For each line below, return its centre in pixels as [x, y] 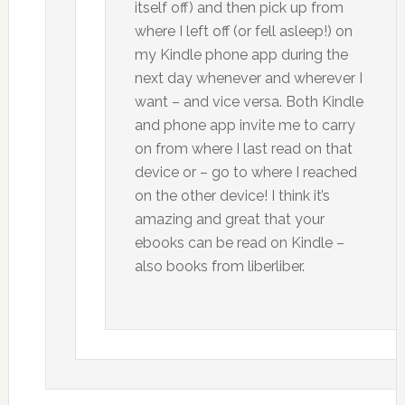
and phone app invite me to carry [245, 125]
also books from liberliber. [219, 266]
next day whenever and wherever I [248, 78]
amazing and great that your [229, 219]
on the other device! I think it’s [232, 195]
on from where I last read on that [243, 148]
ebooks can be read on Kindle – [239, 242]
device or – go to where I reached [245, 172]
